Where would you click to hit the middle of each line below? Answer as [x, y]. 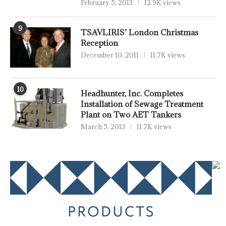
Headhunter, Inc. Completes [132, 94]
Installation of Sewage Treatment [142, 104]
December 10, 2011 [110, 55]
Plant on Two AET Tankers [131, 115]
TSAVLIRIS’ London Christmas [139, 33]
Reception [99, 43]
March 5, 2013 [103, 127]
